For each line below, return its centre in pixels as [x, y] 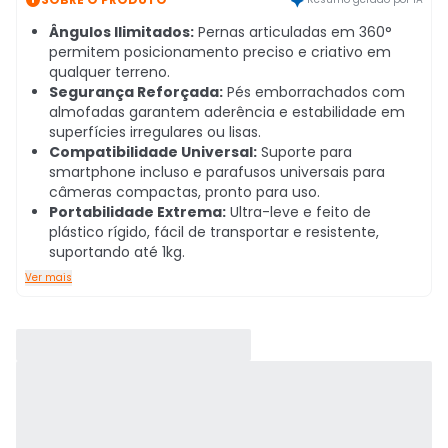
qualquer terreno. [109, 72]
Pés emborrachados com [314, 92]
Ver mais [48, 277]
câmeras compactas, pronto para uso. [184, 192]
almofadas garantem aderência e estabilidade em [227, 112]
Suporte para [304, 152]
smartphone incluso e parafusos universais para [217, 172]
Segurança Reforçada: [136, 92]
